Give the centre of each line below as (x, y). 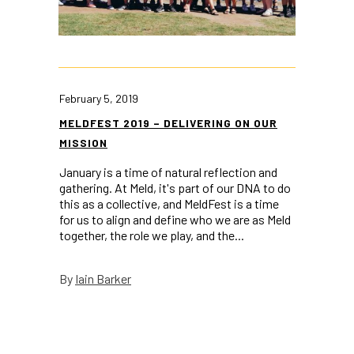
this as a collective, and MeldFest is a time (169, 204)
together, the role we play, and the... (152, 235)
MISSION (83, 143)
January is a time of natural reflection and (168, 172)
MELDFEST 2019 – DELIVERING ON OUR (168, 123)
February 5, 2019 (99, 99)
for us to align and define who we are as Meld (175, 220)
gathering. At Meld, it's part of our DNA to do (175, 188)
